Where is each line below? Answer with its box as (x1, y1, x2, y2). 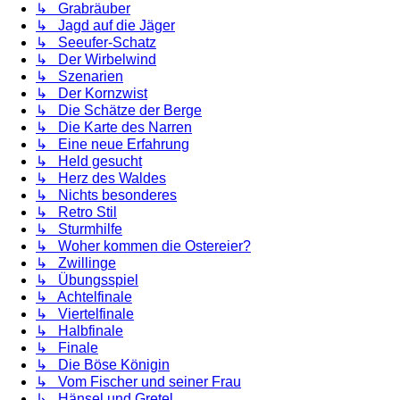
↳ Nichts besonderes (36, 187, 177, 203)
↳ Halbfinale (36, 322, 123, 338)
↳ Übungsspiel (36, 271, 138, 287)
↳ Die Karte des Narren (36, 119, 192, 135)
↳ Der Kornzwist (36, 85, 147, 101)
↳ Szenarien (36, 68, 123, 84)
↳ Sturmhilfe (36, 221, 122, 237)
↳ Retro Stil (36, 204, 117, 220)
